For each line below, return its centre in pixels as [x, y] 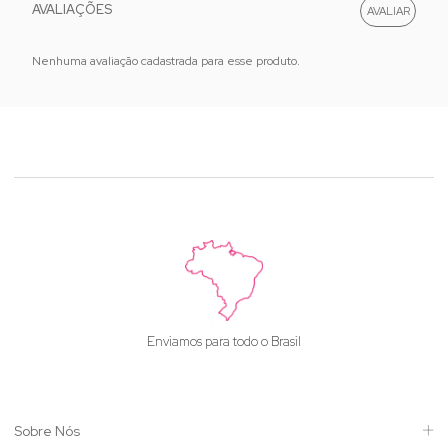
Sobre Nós [47, 430]
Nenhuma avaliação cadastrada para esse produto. [166, 60]
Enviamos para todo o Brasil [224, 341]
